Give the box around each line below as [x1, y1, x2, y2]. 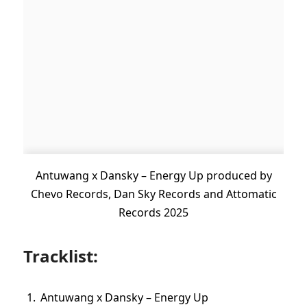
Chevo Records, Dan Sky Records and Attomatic [30, 186, 277, 201]
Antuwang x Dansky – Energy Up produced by [35, 167, 272, 183]
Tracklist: [23, 245, 98, 268]
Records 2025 [119, 204, 188, 220]
